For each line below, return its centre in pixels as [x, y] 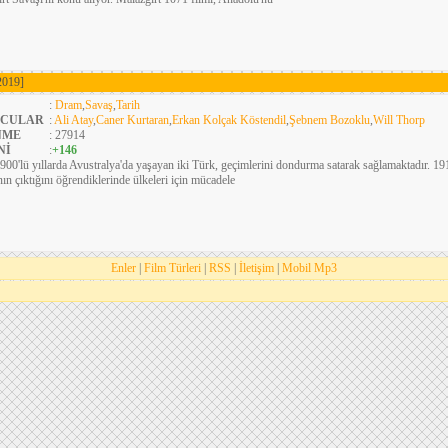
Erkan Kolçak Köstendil [229, 120]
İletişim [256, 268]
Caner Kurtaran [132, 120]
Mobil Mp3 [309, 268]
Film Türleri [172, 268]
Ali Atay [73, 120]
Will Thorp [399, 120]
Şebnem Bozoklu [329, 120]
